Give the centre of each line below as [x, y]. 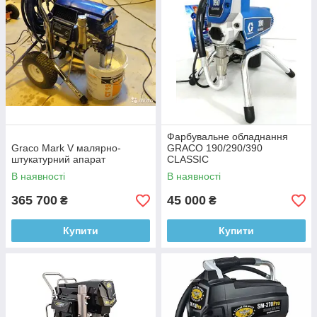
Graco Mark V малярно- [66, 148]
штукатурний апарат [58, 160]
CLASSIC [188, 160]
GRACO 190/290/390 [215, 148]
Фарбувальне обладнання [227, 137]
